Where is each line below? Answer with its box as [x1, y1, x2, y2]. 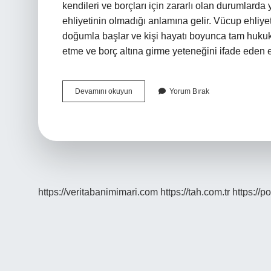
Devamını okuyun [75, 87, 132, 96]
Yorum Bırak [169, 87, 209, 96]
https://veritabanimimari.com [38, 187, 158, 197]
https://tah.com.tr [160, 187, 230, 197]
